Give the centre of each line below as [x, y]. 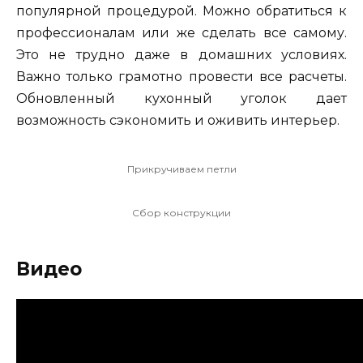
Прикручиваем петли [181, 169]
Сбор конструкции [181, 212]
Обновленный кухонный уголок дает [181, 98]
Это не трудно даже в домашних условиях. [181, 54]
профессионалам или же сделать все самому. [181, 32]
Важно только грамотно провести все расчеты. [181, 76]
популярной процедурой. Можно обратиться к [181, 11]
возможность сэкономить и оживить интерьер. [178, 120]
